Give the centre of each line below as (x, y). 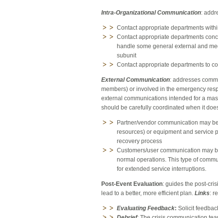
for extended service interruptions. (162, 169)
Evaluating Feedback (146, 209)
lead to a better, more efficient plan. (148, 193)
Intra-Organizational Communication (151, 13)
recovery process (139, 141)
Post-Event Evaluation (132, 184)
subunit (127, 56)
